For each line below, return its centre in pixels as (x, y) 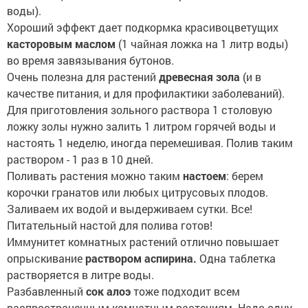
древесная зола (199, 77)
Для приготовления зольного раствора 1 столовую (140, 110)
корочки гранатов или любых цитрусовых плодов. (137, 192)
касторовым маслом (61, 44)
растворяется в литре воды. (80, 275)
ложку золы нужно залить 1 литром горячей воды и (141, 126)
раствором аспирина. (141, 258)
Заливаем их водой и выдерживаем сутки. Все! (130, 209)
